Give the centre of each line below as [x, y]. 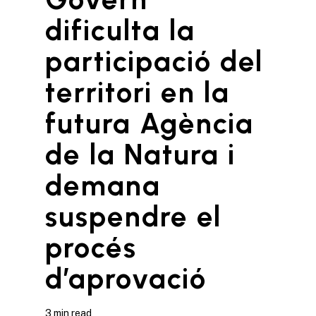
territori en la [138, 92]
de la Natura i [140, 154]
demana [103, 185]
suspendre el [133, 216]
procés [91, 247]
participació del [154, 61]
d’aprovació [126, 278]
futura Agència [150, 123]
